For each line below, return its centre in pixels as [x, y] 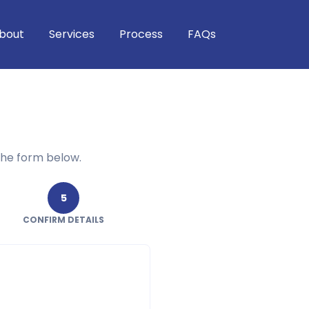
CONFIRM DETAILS [63, 220]
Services [72, 34]
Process [141, 34]
